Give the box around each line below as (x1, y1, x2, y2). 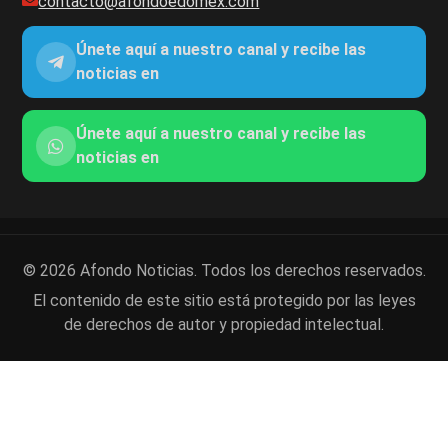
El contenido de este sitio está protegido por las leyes (32, 290, 416, 310)
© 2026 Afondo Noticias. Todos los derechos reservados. (22, 260, 426, 280)
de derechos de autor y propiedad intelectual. (64, 314, 384, 334)
